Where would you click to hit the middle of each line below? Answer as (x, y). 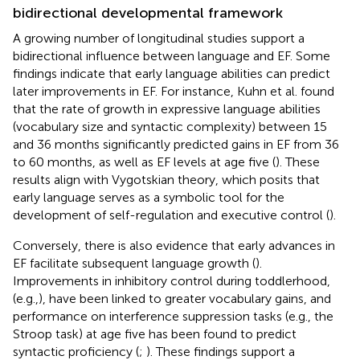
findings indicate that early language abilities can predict (172, 73)
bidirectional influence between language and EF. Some (172, 55)
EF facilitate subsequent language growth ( (134, 263)
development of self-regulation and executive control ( (171, 215)
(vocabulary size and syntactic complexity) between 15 (170, 126)
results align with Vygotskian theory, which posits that (166, 179)
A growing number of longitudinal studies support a (159, 38)
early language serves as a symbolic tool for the (149, 197)
